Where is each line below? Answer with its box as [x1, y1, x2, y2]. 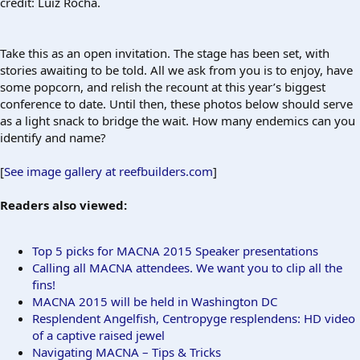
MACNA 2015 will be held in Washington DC [32, 292, 277, 309]
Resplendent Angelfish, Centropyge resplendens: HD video [32, 309, 355, 326]
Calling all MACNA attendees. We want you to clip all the [32, 259, 342, 276]
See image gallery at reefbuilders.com [4, 162, 213, 179]
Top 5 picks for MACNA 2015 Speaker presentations [32, 242, 318, 259]
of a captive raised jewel [32, 326, 165, 343]
